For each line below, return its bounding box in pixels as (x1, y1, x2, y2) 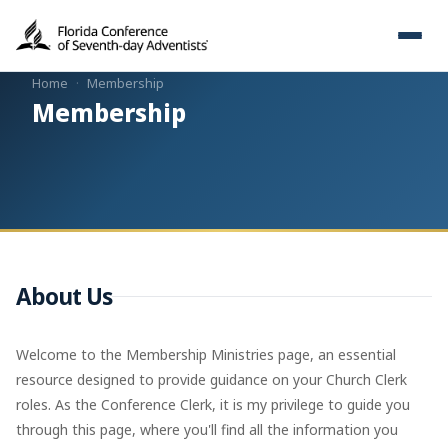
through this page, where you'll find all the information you (16, 419, 398, 439)
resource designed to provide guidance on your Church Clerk (16, 369, 407, 389)
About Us (16, 281, 112, 312)
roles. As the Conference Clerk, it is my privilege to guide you (16, 394, 410, 414)
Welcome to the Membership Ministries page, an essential (16, 344, 396, 364)
